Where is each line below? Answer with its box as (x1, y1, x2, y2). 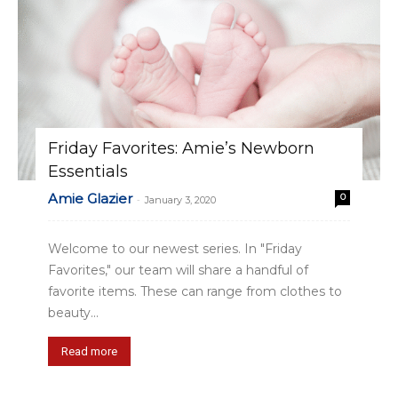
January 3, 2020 (145, 193, 216, 206)
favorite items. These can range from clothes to (48, 283, 342, 299)
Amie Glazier (48, 189, 132, 207)
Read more (61, 344, 117, 358)
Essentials (48, 161, 128, 181)
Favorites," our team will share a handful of (48, 261, 308, 278)
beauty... (48, 304, 99, 321)
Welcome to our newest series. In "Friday (48, 240, 302, 257)
